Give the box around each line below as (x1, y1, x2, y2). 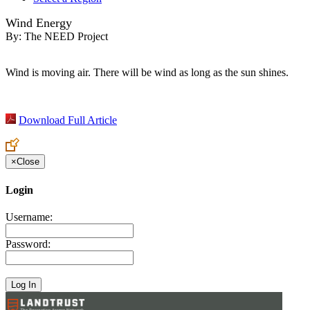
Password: (6, 237, 51, 250)
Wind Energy (6, 16, 72, 30)
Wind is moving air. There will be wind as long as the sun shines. (6, 66, 289, 79)
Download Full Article (19, 114, 117, 127)
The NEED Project (24, 30, 108, 43)
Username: (6, 210, 53, 223)
